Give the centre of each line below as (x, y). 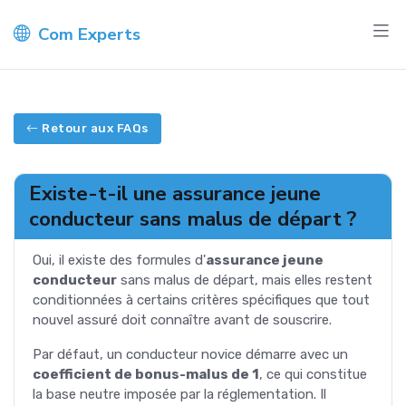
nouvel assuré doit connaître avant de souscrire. (182, 319)
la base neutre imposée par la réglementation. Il (179, 394)
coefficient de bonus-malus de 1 (146, 374)
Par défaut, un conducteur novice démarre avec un (190, 354)
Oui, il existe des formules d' (119, 260)
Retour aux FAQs (95, 129)
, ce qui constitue (313, 374)
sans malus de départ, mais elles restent (245, 280)
